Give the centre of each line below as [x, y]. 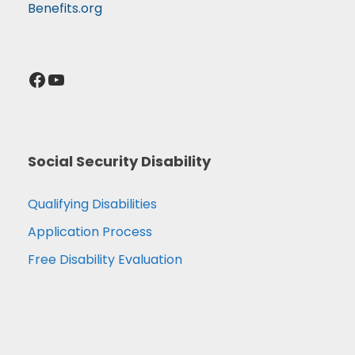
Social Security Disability [119, 161]
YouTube [52, 78]
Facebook [32, 78]
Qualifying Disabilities [92, 204]
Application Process [90, 231]
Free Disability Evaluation [105, 259]
